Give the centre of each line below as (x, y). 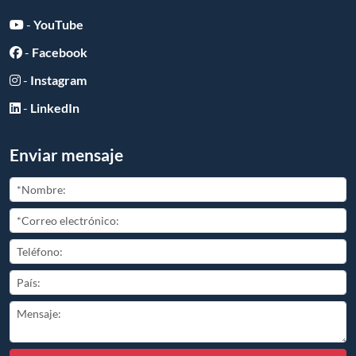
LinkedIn (55, 107)
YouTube (58, 24)
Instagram (58, 79)
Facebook (60, 52)
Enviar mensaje (66, 154)
